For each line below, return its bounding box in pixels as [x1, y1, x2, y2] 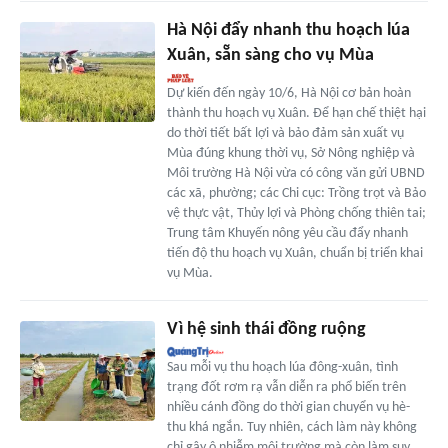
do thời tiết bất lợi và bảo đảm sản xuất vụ [166, 125, 404, 141]
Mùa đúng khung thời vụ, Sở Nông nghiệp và [166, 145, 415, 161]
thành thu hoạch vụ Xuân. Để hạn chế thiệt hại [166, 105, 426, 121]
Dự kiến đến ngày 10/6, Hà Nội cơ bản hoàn [166, 85, 411, 101]
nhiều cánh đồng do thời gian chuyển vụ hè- [166, 399, 410, 415]
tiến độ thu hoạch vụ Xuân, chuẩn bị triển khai [166, 245, 423, 261]
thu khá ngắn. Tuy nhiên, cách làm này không [166, 419, 417, 435]
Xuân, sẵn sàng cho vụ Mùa [166, 45, 374, 65]
